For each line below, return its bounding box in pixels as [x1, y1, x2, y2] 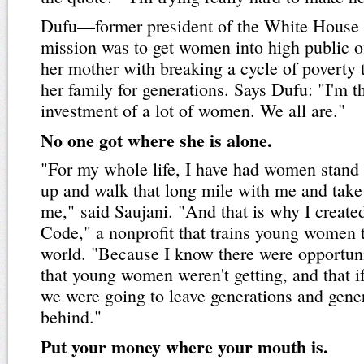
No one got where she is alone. [41, 127, 272, 153]
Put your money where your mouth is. [41, 333, 328, 359]
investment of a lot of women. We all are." [41, 98, 345, 122]
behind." [41, 305, 102, 328]
